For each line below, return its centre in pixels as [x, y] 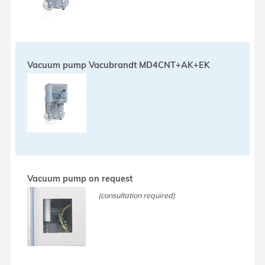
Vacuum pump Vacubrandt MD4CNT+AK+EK [119, 65]
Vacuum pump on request [80, 178]
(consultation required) [137, 195]
